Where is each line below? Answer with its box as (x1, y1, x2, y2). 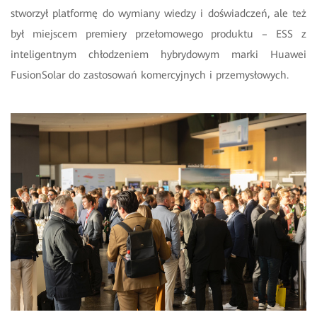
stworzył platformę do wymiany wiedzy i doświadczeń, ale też (11, 7, 306, 21)
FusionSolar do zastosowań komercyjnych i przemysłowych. (11, 69, 289, 82)
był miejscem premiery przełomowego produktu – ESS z (11, 28, 306, 41)
